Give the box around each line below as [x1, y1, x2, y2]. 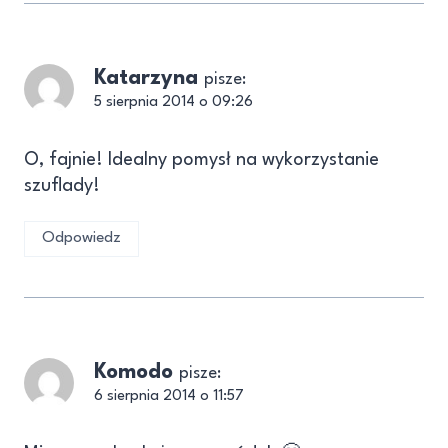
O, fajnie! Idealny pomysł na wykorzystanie [24, 150, 379, 169]
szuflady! [24, 176, 100, 195]
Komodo [94, 361, 173, 383]
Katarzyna [94, 67, 198, 89]
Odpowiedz [42, 230, 121, 247]
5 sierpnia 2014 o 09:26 [94, 94, 253, 110]
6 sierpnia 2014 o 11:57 [94, 388, 244, 404]
